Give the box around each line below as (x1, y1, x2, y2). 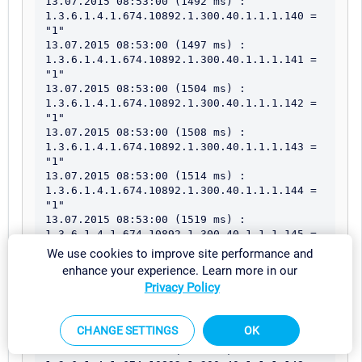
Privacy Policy (144, 280, 220, 295)
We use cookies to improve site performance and (47, 246, 314, 261)
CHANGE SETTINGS (77, 324, 179, 337)
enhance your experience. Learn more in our (62, 263, 298, 278)
